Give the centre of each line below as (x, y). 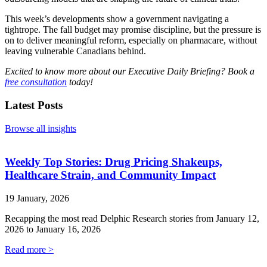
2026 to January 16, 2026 (53, 229)
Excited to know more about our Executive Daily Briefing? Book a (130, 72)
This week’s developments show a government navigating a (117, 19)
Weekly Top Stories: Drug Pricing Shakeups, (114, 162)
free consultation (36, 82)
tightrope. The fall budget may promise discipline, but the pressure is (133, 30)
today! (80, 82)
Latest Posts (34, 105)
